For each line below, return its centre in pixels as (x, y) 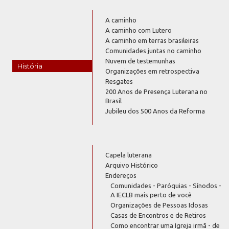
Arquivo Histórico (132, 165)
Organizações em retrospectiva (153, 71)
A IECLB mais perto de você (151, 194)
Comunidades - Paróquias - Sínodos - (166, 185)
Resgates (119, 81)
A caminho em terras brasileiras (152, 40)
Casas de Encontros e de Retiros (158, 215)
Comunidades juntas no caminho (154, 50)
